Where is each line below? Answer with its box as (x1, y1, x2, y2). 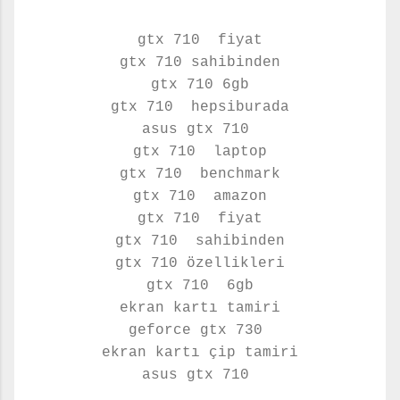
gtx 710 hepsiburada (111, 98, 289, 115)
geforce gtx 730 (129, 321, 271, 338)
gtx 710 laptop (133, 143, 267, 160)
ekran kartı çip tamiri (102, 344, 298, 361)
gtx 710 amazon (133, 187, 267, 204)
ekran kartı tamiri (120, 299, 280, 316)
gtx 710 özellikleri (115, 254, 285, 271)
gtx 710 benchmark (120, 165, 280, 182)
